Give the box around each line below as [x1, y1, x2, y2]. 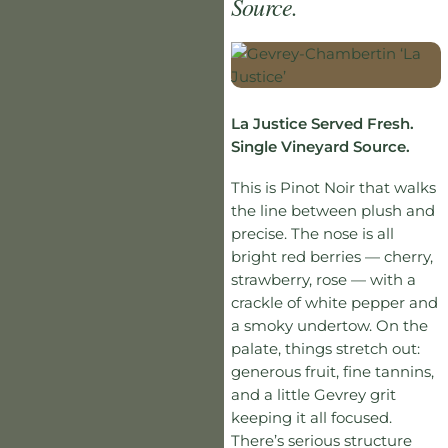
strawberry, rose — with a [230, 269, 416, 289]
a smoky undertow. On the [230, 315, 428, 335]
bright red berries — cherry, [230, 246, 433, 266]
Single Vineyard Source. [230, 136, 410, 156]
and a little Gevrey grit [230, 384, 396, 404]
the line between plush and [230, 200, 435, 220]
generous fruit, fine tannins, [230, 361, 434, 381]
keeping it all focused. [230, 407, 392, 427]
